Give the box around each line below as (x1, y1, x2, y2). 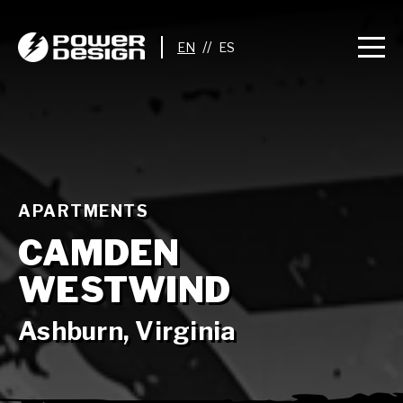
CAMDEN (18, 232, 180, 273)
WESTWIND (18, 269, 230, 310)
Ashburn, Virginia (18, 316, 237, 346)
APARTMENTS (18, 201, 148, 220)
